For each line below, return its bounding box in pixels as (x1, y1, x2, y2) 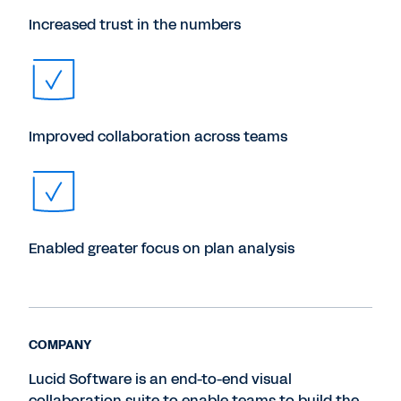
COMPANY (29, 337, 91, 354)
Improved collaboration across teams (29, 126, 287, 147)
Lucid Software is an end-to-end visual (29, 369, 292, 389)
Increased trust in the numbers (29, 14, 241, 35)
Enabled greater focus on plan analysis (29, 238, 294, 259)
